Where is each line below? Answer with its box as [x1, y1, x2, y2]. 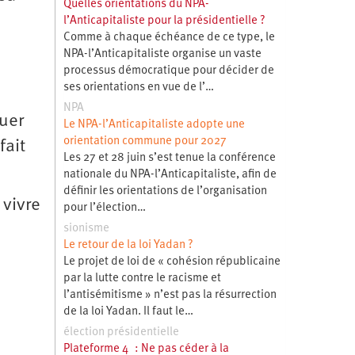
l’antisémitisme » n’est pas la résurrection [63, 288, 277, 301]
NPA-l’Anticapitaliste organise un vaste [63, 48, 261, 60]
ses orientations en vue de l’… [63, 81, 214, 94]
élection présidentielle [63, 326, 179, 338]
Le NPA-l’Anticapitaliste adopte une [63, 118, 245, 131]
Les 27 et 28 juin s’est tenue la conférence [63, 151, 276, 164]
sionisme [63, 222, 109, 235]
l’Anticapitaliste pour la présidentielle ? [63, 14, 265, 27]
